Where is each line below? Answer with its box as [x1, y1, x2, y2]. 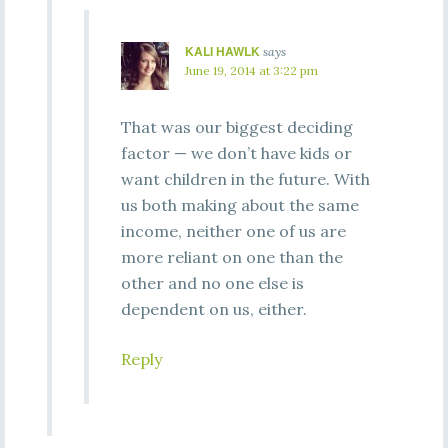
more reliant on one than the [120, 247, 343, 267]
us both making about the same [120, 195, 359, 215]
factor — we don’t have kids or [120, 143, 352, 163]
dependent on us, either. [120, 299, 307, 319]
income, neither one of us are [120, 221, 346, 241]
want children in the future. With [120, 169, 370, 189]
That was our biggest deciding [120, 117, 353, 137]
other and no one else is [120, 273, 304, 293]
